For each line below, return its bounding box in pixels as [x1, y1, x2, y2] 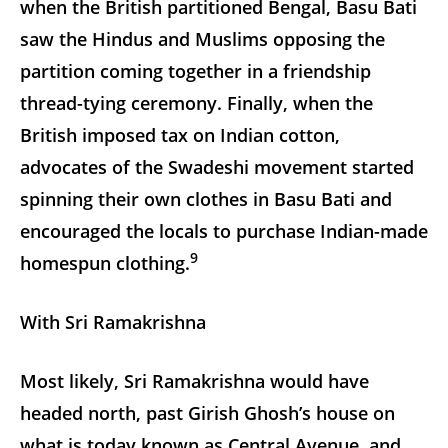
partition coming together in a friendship [20, 58, 371, 83]
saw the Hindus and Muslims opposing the [20, 26, 385, 51]
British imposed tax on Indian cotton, [20, 122, 340, 147]
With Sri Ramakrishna [20, 309, 206, 334]
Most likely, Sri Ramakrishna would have [20, 368, 369, 393]
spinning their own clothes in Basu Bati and [20, 186, 392, 211]
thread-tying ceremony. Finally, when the [20, 90, 373, 115]
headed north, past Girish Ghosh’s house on [20, 400, 395, 425]
